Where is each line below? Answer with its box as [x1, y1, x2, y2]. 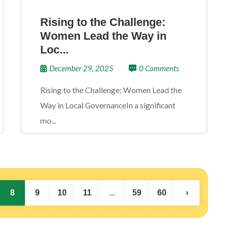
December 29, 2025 [49, 64, 113, 73]
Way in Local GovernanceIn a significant [40, 100, 176, 110]
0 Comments [139, 64, 179, 73]
